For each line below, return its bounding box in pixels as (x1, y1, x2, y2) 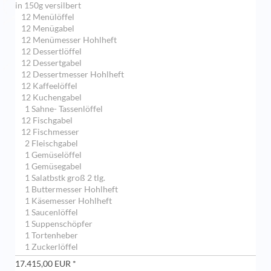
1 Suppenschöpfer (21, 219, 93, 229)
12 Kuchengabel (21, 93, 82, 103)
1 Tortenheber (21, 230, 78, 241)
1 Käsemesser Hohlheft (21, 196, 112, 206)
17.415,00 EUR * (15, 259, 76, 269)
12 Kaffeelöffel (21, 81, 77, 91)
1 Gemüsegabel (21, 162, 82, 172)
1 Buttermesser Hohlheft (21, 184, 118, 195)
